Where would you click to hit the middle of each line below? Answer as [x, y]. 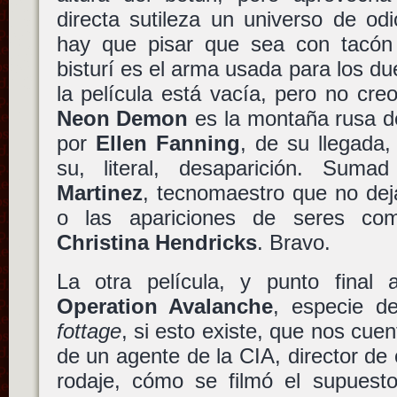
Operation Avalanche [165, 306]
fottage [89, 331]
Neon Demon [122, 119]
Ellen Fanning [167, 144]
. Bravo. [293, 243]
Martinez [99, 193]
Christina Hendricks [156, 243]
